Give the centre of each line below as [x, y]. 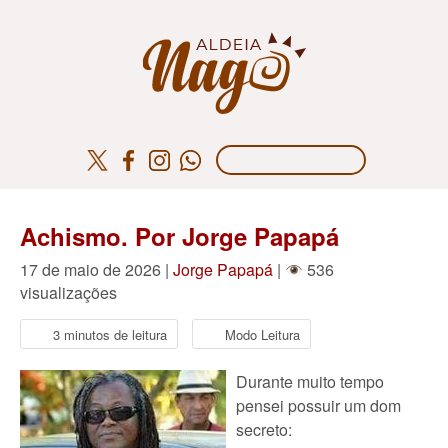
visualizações [68, 292]
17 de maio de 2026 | [96, 269]
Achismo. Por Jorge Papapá [179, 236]
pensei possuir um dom [318, 405]
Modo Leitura [262, 334]
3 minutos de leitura [110, 334]
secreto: [264, 429]
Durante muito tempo [310, 381]
